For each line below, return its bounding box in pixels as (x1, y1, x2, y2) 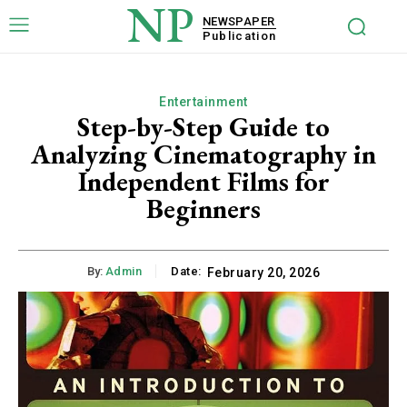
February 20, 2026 (206, 265, 321, 281)
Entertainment (159, 94, 248, 109)
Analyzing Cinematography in (31, 136, 376, 172)
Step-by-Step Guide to (77, 109, 330, 144)
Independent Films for (77, 164, 330, 199)
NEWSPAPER (202, 14, 275, 28)
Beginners (146, 191, 261, 226)
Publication (202, 28, 277, 43)
